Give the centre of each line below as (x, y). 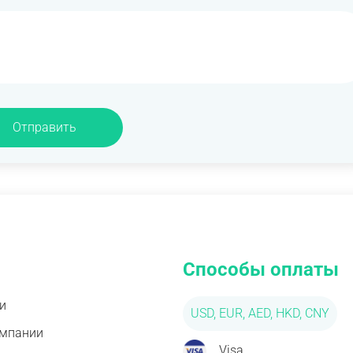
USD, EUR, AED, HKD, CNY (260, 313)
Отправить (44, 128)
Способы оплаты (261, 269)
